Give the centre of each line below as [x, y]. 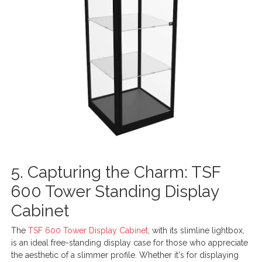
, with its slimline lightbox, [196, 230]
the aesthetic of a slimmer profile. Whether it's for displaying [125, 255]
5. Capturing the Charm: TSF [116, 172]
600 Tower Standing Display [115, 191]
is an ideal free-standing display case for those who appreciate [130, 242]
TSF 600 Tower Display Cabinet [88, 230]
